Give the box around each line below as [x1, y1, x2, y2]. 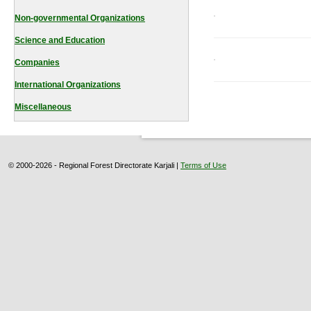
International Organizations [15, 80, 121, 90]
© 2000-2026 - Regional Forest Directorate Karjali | [8, 161, 180, 169]
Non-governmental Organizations [15, 13, 145, 23]
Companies [15, 58, 60, 67]
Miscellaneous [15, 102, 72, 112]
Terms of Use [180, 161, 226, 169]
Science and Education [15, 35, 105, 45]
